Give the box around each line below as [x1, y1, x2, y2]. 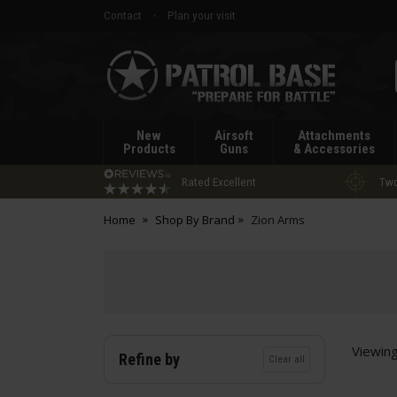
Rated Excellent [182, 174, 256, 189]
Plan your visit [167, 8, 236, 22]
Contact [104, 8, 142, 22]
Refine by [119, 349, 180, 369]
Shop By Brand [154, 212, 235, 228]
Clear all [269, 353, 306, 365]
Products [122, 141, 175, 157]
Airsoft [214, 128, 254, 144]
